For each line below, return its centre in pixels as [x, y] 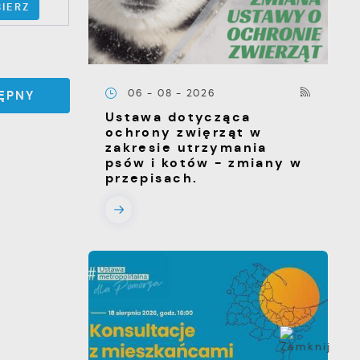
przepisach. [151, 178]
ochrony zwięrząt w [184, 133]
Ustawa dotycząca [178, 117]
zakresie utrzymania [186, 148]
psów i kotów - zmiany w [204, 163]
